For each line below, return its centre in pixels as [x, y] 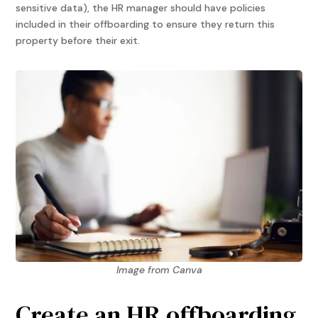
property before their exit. [78, 40]
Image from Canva [159, 269]
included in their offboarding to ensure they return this [146, 24]
